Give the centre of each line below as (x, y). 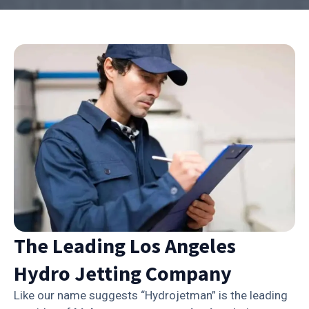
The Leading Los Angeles (125, 245)
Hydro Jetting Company (123, 273)
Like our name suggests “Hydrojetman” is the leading (151, 295)
